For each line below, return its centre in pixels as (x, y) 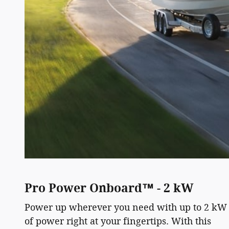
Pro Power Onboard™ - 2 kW (109, 188)
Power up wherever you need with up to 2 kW (126, 208)
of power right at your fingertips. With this (118, 222)
